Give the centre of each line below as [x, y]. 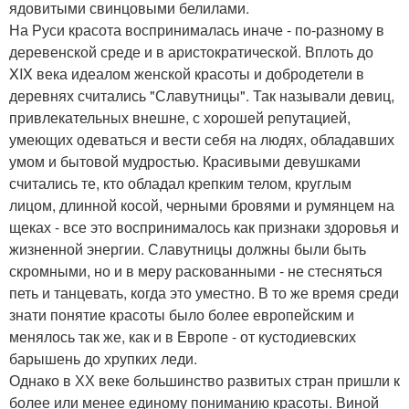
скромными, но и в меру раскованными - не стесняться [196, 271]
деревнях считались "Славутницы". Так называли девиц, [202, 95]
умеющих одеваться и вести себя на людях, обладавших [202, 139]
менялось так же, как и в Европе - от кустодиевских [183, 336]
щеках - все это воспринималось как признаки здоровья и [204, 227]
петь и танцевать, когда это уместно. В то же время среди [204, 293]
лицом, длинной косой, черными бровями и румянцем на [202, 205]
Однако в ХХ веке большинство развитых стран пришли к [204, 380]
